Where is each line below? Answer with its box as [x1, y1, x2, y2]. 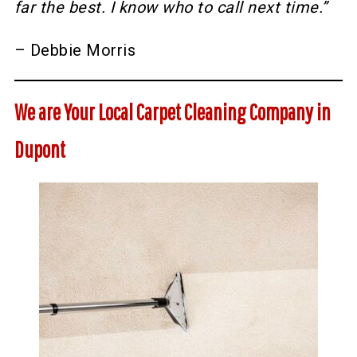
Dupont [14, 136, 65, 163]
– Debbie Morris [14, 41, 136, 61]
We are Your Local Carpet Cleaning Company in [14, 99, 331, 126]
